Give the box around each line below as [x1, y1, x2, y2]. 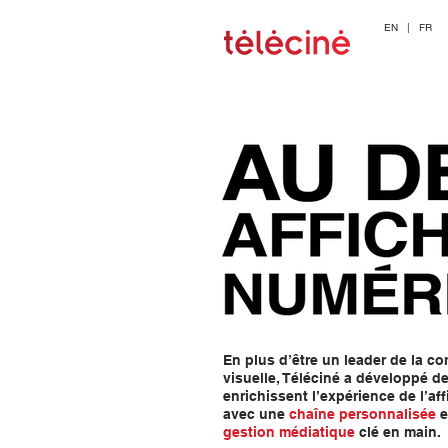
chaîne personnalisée [289, 406, 436, 422]
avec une [223, 406, 289, 422]
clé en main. [355, 424, 441, 440]
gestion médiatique [223, 424, 355, 440]
